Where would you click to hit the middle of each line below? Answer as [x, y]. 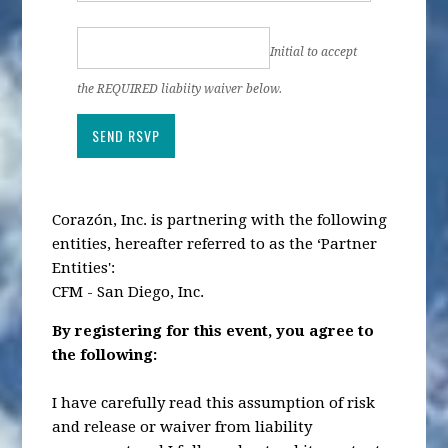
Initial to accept [314, 52]
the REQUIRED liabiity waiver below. [180, 88]
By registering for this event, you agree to [213, 330]
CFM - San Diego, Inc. [128, 291]
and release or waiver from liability [182, 426]
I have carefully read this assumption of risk [214, 402]
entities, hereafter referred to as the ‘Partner [215, 243]
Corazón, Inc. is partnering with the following [220, 219]
